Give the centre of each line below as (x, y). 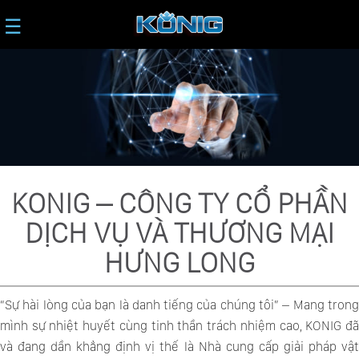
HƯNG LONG (179, 262)
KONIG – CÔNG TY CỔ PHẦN (179, 203)
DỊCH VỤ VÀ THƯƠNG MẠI (179, 232)
